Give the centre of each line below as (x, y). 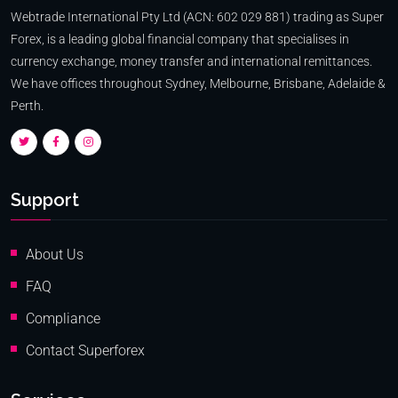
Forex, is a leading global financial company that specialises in (180, 39)
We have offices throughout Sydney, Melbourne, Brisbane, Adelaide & (198, 84)
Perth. (27, 106)
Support (45, 200)
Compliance (63, 318)
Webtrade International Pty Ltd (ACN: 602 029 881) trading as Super (197, 17)
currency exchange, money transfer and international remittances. (191, 61)
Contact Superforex (85, 350)
